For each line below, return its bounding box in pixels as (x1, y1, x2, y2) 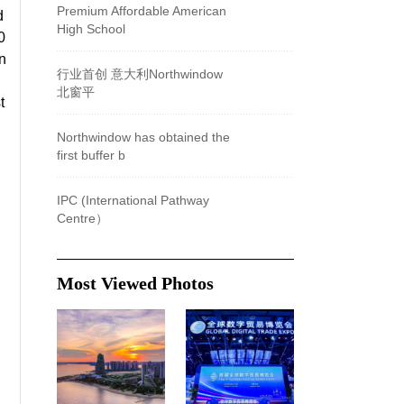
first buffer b (57, 148, 125, 162)
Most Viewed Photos (57, 272, 214, 293)
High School (57, 22, 125, 36)
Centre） (57, 211, 108, 225)
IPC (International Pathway (57, 193, 209, 207)
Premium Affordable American (57, 4, 226, 18)
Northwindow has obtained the (57, 130, 230, 144)
